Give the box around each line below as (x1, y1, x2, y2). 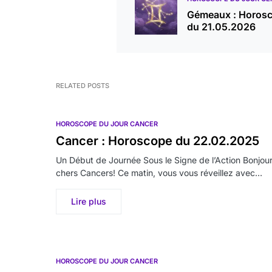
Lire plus (71, 196, 106, 206)
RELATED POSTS (56, 81, 109, 90)
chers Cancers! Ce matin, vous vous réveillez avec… (56, 168, 262, 178)
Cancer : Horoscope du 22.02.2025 (56, 134, 259, 148)
